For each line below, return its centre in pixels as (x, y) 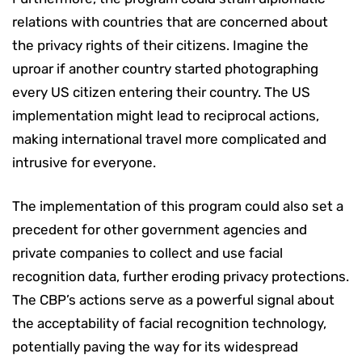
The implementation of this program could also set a (178, 206)
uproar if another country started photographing (165, 68)
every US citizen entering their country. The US (161, 92)
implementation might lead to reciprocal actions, (166, 115)
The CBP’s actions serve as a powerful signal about (173, 299)
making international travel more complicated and (169, 139)
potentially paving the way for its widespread (155, 346)
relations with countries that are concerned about (170, 21)
